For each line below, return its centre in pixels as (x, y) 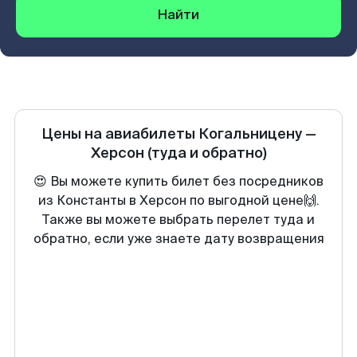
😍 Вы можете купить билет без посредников (178, 181)
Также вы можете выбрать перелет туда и (178, 220)
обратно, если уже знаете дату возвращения (178, 239)
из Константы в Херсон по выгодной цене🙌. (178, 200)
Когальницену (250, 134)
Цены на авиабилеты (120, 134)
